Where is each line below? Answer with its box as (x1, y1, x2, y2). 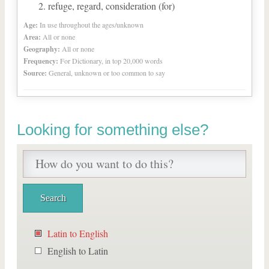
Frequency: (23, 56, 58, 66)
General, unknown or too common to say (49, 68, 165, 77)
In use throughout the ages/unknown (40, 20, 144, 29)
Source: (23, 68, 47, 78)
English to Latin (47, 244, 108, 257)
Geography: (23, 44, 60, 54)
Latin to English (47, 227, 108, 240)
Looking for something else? (17, 121, 208, 139)
